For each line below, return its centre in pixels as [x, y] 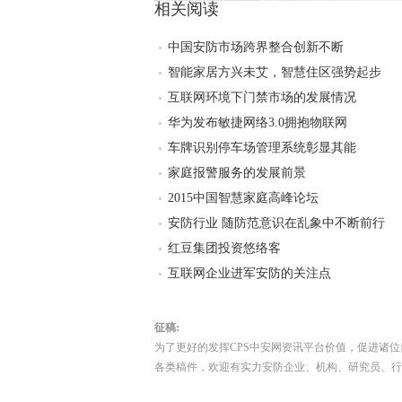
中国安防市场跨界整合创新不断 [256, 47]
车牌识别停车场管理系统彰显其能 [262, 148]
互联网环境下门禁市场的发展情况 [262, 97]
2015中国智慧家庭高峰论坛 [243, 198]
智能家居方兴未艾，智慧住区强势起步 [275, 72]
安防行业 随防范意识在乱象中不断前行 [276, 223]
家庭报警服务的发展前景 [237, 173]
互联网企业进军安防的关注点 [249, 273]
